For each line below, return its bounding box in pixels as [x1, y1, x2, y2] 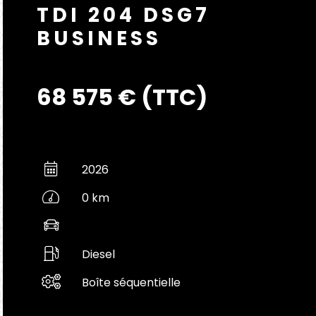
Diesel [82, 246, 115, 262]
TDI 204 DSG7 [37, 1, 210, 29]
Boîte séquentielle [82, 274, 181, 291]
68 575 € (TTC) [37, 81, 207, 113]
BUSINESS [37, 25, 162, 52]
